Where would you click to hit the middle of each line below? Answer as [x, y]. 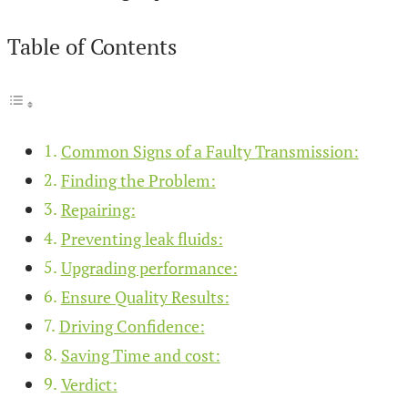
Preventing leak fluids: [142, 238]
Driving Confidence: [132, 326]
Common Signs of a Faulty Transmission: [209, 151]
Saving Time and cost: [140, 355]
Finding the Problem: [138, 180]
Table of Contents [92, 46]
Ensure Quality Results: [145, 296]
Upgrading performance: [149, 267]
